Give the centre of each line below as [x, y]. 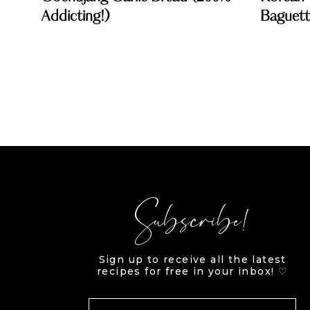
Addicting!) [75, 16]
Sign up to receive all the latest [192, 259]
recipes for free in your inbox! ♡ [193, 271]
